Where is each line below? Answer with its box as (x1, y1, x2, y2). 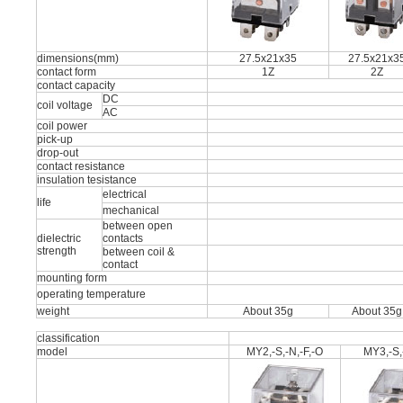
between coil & (103, 246, 175, 258)
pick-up (37, 133, 73, 146)
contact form (37, 66, 96, 78)
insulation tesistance (37, 174, 137, 186)
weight (37, 305, 69, 318)
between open (103, 219, 173, 232)
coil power (37, 120, 87, 132)
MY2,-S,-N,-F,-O (246, 345, 323, 358)
